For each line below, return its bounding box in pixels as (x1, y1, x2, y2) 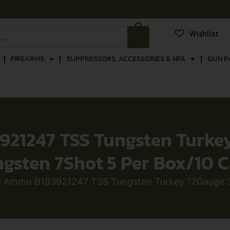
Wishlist (189, 27, 218, 40)
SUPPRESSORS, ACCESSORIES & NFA (66, 53, 185, 64)
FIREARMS (10, 53, 44, 64)
